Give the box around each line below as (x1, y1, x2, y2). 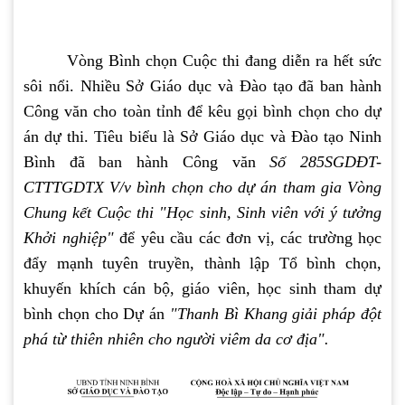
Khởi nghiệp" (24, 229, 119, 248)
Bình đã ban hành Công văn (24, 153, 270, 172)
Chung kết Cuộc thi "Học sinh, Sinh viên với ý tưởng (24, 203, 381, 222)
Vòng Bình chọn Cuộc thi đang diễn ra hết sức (24, 52, 381, 71)
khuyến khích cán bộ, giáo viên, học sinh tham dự (24, 279, 381, 298)
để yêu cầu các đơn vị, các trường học (119, 229, 381, 248)
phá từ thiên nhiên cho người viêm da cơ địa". (24, 330, 329, 349)
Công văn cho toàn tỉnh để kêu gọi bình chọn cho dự (24, 102, 381, 121)
